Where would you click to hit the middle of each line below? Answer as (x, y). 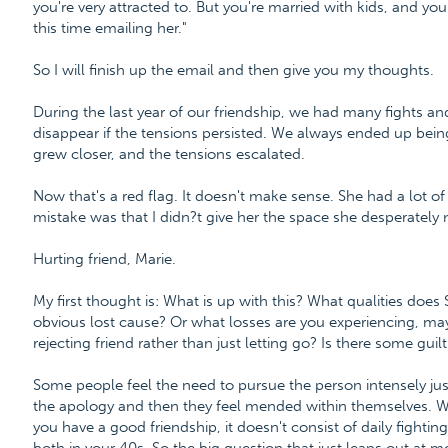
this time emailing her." (109, 28)
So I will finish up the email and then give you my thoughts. (233, 70)
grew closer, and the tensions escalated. (168, 154)
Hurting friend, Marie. (104, 259)
